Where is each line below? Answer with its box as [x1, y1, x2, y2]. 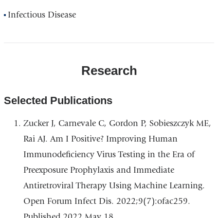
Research [81, 63, 137, 78]
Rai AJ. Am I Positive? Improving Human [23, 134, 178, 145]
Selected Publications [3, 94, 112, 107]
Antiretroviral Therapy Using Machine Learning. [23, 181, 205, 191]
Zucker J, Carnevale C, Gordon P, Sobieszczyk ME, [23, 118, 211, 129]
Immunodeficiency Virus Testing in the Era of [23, 149, 195, 160]
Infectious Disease [8, 9, 76, 20]
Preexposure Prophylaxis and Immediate [23, 165, 174, 176]
